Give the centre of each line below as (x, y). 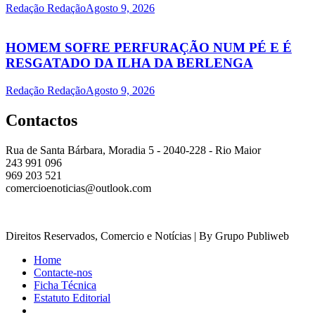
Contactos (41, 120)
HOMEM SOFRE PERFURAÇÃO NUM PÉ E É (149, 48)
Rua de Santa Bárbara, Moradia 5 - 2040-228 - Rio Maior (133, 150)
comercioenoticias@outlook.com (78, 188)
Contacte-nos (63, 272)
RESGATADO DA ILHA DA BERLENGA (129, 63)
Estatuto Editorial (72, 297)
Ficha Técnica (65, 285)
